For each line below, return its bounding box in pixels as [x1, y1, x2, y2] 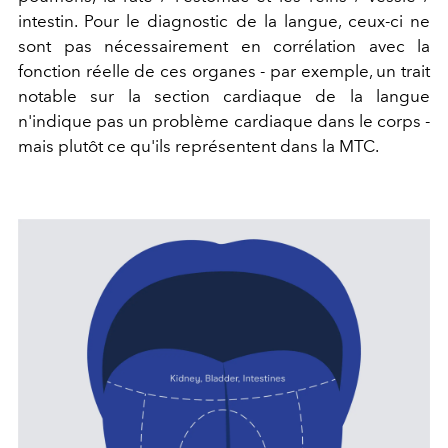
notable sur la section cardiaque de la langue [18, 86, 430, 107]
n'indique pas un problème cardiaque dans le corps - [18, 111, 430, 132]
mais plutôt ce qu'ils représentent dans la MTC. [18, 136, 379, 157]
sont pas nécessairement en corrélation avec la [18, 36, 430, 57]
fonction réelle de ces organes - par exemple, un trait [18, 61, 430, 82]
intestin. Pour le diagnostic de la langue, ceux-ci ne [18, 11, 430, 32]
